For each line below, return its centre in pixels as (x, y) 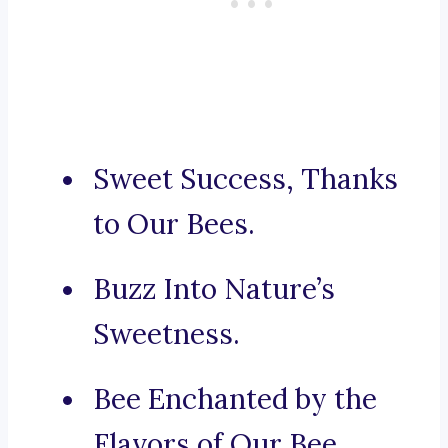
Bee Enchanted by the (235, 399)
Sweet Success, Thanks (245, 179)
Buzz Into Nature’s (214, 289)
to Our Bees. (174, 224)
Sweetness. (166, 334)
